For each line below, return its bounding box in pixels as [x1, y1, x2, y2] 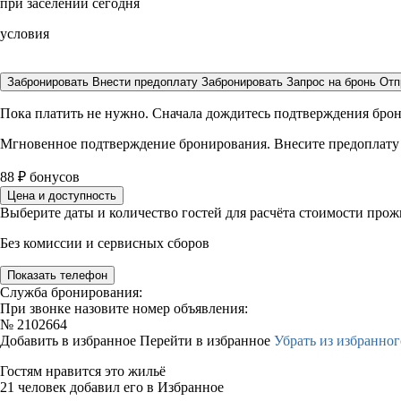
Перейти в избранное [140, 333, 274, 348]
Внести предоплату [92, 75, 201, 89]
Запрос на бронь [286, 75, 376, 89]
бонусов [26, 169, 80, 184]
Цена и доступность [7, 189, 116, 202]
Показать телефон [7, 269, 107, 282]
